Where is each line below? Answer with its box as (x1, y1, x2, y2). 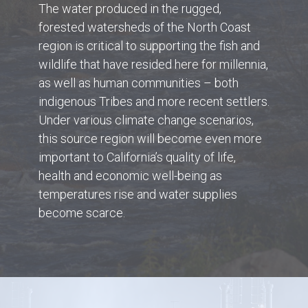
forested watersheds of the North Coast (38, 20, 251, 35)
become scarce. (38, 206, 125, 221)
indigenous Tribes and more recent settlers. (38, 94, 269, 109)
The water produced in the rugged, (38, 1, 221, 16)
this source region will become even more (38, 131, 262, 146)
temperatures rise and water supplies (38, 187, 237, 202)
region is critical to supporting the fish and (38, 38, 260, 54)
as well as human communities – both (38, 76, 239, 91)
